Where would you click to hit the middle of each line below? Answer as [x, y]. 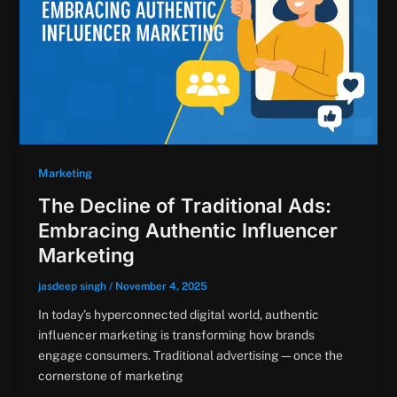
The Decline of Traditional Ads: [184, 206]
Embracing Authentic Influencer [187, 231]
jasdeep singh [73, 287]
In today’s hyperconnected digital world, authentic [178, 315]
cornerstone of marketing [110, 376]
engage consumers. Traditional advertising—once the [190, 356]
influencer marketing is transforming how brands [176, 335]
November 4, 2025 [161, 287]
